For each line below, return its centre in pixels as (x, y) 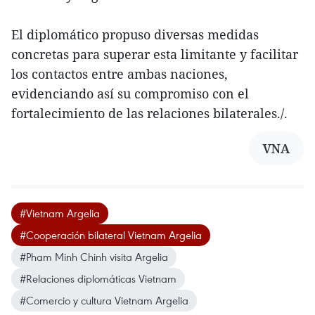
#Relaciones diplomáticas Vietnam (98, 278)
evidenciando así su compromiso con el (130, 93)
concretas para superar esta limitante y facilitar (155, 54)
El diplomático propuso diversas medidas (135, 34)
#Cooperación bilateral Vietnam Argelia (111, 234)
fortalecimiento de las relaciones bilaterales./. (149, 113)
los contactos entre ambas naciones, (120, 73)
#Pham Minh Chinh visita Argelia (94, 256)
